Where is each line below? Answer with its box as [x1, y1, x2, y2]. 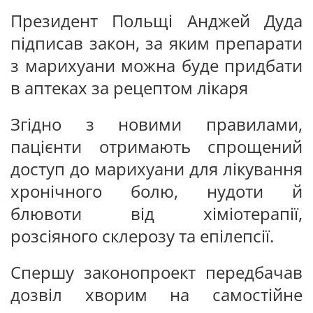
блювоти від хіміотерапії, [10, 202, 303, 225]
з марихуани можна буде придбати [10, 54, 303, 77]
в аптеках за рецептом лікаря [10, 76, 248, 99]
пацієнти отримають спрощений [10, 135, 303, 158]
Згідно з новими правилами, [10, 112, 303, 136]
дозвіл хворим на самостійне [10, 283, 303, 306]
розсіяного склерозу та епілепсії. [10, 224, 274, 247]
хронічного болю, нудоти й [10, 180, 303, 203]
